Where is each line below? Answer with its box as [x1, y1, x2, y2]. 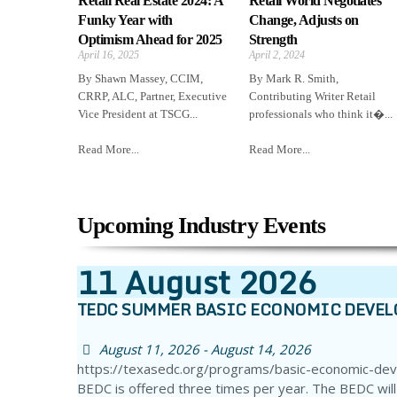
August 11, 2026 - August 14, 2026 [99, 340, 311, 359]
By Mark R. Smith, [248, 72, 339, 86]
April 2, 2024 [248, 49, 305, 62]
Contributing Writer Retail [248, 90, 376, 104]
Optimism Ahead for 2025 [78, 32, 222, 48]
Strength [248, 32, 298, 48]
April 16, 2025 [78, 49, 139, 62]
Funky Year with [78, 12, 173, 28]
